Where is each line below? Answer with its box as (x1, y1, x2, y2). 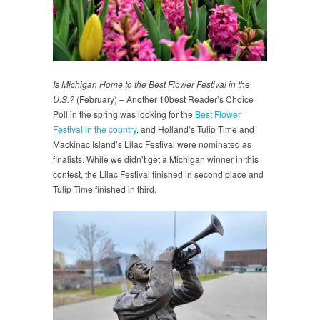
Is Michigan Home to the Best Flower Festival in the (53, 77, 250, 90)
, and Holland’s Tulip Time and (136, 122, 254, 135)
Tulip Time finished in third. (53, 182, 156, 195)
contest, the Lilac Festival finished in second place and (53, 167, 264, 180)
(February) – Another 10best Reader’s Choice (74, 92, 254, 105)
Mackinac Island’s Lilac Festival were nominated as (53, 137, 251, 150)
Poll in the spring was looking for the (53, 107, 195, 120)
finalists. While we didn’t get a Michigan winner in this (53, 152, 259, 165)
